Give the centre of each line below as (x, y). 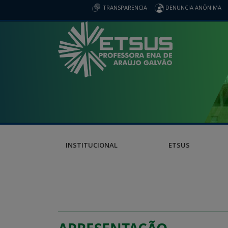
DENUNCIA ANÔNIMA (193, 7)
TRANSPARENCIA (124, 7)
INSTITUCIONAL (92, 145)
